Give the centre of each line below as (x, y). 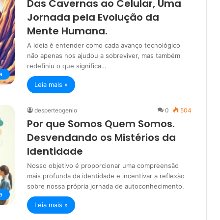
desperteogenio (56, 110)
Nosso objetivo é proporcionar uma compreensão (103, 166)
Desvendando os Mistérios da (101, 138)
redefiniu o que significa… (67, 66)
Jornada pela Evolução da (93, 17)
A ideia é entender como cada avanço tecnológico (104, 45)
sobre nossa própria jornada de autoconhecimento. (106, 186)
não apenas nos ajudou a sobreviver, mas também (104, 56)
